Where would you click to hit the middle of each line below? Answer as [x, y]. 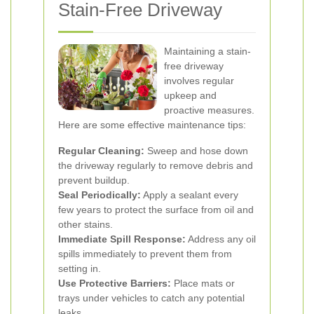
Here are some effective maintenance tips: [152, 125]
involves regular [199, 81]
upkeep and [190, 95]
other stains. [86, 224]
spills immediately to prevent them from [145, 254]
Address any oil [221, 239]
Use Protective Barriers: [115, 283]
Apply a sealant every [190, 195]
